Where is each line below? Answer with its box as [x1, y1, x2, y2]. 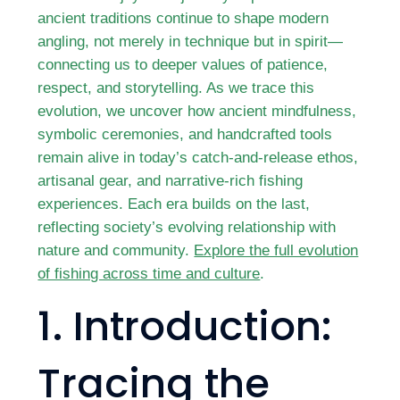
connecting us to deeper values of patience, [37, 56, 329, 72]
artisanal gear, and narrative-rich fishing [37, 172, 304, 188]
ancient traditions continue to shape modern [37, 10, 329, 26]
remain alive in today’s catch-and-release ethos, [37, 149, 359, 165]
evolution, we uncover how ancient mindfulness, [37, 103, 357, 119]
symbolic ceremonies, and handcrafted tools [37, 126, 333, 142]
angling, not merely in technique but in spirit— [37, 33, 344, 49]
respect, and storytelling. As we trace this [37, 79, 315, 96]
